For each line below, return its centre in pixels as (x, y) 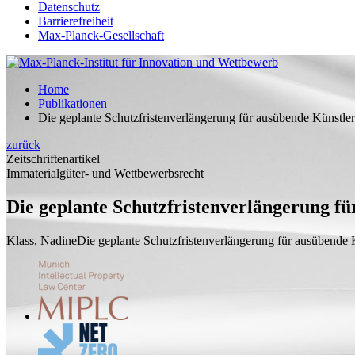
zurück (23, 145)
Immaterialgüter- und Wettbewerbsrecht (105, 173)
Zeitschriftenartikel (53, 159)
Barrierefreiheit (76, 21)
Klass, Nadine (42, 240)
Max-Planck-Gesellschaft (101, 35)
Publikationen (73, 103)
